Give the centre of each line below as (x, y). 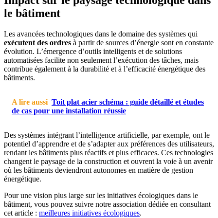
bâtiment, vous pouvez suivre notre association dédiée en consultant (107, 204)
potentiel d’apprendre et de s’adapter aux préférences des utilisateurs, (109, 144)
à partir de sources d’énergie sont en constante (142, 42)
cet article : (21, 213)
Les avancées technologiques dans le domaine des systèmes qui (101, 34)
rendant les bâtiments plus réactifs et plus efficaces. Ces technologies (109, 152)
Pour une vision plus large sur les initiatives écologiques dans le (101, 195)
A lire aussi (30, 102)
